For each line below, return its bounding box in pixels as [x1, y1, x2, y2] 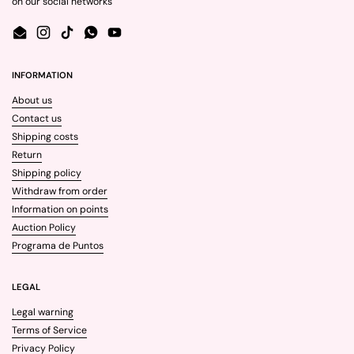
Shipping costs [12, 130, 78, 143]
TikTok [66, 32, 95, 46]
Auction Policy [12, 220, 76, 234]
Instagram [43, 32, 89, 46]
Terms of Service [12, 323, 87, 337]
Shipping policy [12, 166, 81, 179]
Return [12, 148, 42, 161]
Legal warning [12, 305, 73, 318]
